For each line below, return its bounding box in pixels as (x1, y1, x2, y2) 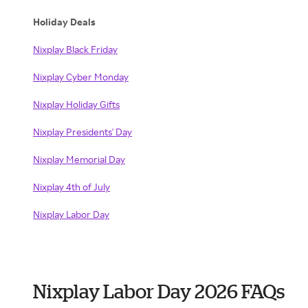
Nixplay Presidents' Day (33, 126, 132, 137)
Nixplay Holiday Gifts (33, 98, 120, 110)
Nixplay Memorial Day (33, 153, 125, 165)
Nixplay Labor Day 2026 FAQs (33, 280, 285, 302)
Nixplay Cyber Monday (33, 71, 129, 82)
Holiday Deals (33, 16, 96, 27)
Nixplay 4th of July (33, 181, 110, 192)
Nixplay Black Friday (33, 43, 118, 55)
